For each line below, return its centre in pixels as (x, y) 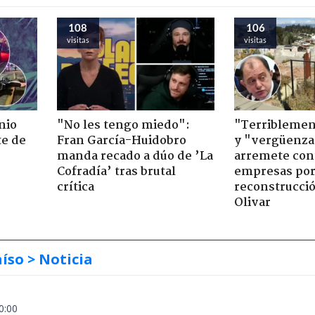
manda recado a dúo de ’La (135, 156)
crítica (75, 187)
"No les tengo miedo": (123, 125)
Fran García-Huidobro (121, 141)
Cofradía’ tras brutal (116, 172)
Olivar (252, 202)
